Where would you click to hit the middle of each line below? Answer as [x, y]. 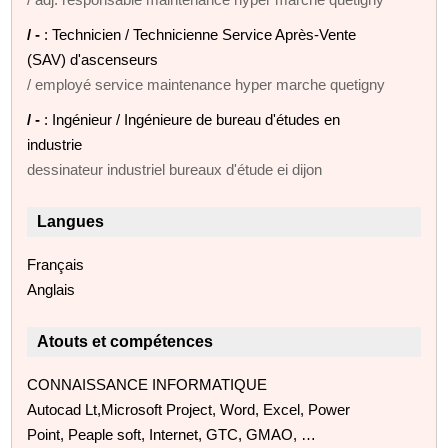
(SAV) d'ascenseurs [93, 59]
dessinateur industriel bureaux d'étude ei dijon [175, 169]
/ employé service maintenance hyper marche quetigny [206, 84]
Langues [71, 221]
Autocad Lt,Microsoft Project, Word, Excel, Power [189, 409]
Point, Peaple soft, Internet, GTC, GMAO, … [172, 434]
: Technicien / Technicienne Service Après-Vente [200, 34]
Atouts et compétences [125, 341]
